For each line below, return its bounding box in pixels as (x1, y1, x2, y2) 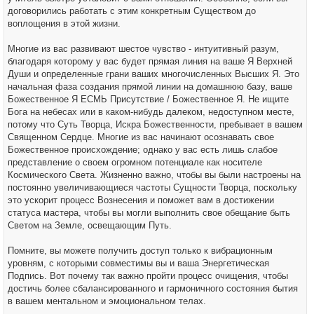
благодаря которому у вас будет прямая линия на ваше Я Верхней (8, 56, 292, 67)
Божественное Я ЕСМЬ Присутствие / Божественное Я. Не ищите (8, 94, 289, 104)
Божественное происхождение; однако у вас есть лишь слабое (8, 144, 278, 155)
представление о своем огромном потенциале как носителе (8, 157, 262, 168)
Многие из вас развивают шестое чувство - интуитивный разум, (8, 43, 279, 54)
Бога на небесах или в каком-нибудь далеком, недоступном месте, (8, 107, 294, 117)
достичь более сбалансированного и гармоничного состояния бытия (8, 283, 298, 294)
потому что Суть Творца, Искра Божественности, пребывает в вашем (8, 119, 303, 130)
